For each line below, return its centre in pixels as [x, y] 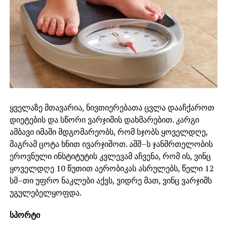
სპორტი [25, 215]
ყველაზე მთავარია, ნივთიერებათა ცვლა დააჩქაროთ [112, 108]
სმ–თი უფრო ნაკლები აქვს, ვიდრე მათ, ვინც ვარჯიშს [110, 181]
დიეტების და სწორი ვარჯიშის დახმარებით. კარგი [104, 120]
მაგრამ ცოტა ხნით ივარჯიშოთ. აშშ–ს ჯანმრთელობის [111, 144]
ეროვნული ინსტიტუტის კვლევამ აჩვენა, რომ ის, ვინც [110, 156]
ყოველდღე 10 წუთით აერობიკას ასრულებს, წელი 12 [111, 168]
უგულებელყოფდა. [45, 193]
